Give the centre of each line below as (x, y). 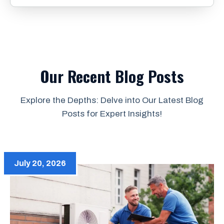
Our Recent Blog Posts (112, 76)
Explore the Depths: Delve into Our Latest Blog (112, 100)
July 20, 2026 (40, 163)
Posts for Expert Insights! (112, 114)
